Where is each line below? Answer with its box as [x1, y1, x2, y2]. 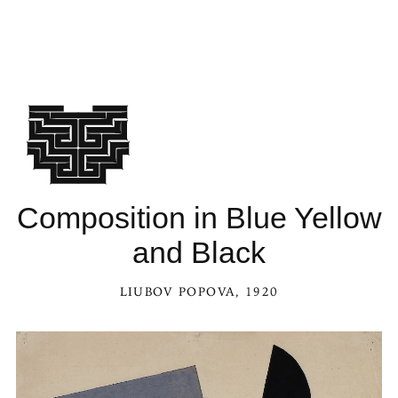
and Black [132, 235, 266, 269]
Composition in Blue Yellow [16, 201, 382, 235]
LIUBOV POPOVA [119, 283, 236, 299]
